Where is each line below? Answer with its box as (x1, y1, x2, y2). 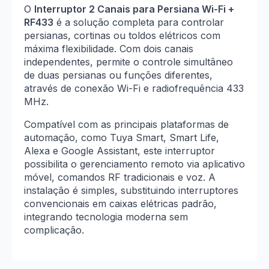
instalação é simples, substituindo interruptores (24, 184, 238, 196)
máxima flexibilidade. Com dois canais (24, 42, 193, 55)
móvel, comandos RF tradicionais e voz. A (24, 171, 216, 183)
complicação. (24, 223, 84, 236)
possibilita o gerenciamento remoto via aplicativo (24, 157, 245, 170)
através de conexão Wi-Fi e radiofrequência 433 (24, 82, 244, 94)
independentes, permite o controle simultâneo (24, 55, 233, 68)
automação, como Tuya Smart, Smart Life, (24, 131, 219, 144)
